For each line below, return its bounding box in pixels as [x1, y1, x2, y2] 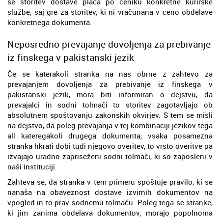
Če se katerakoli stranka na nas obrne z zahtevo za [7, 68, 213, 79]
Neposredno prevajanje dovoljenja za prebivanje [7, 37, 211, 50]
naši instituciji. [7, 161, 57, 171]
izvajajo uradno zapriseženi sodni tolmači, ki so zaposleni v [7, 151, 213, 161]
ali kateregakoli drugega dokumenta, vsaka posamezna [7, 130, 213, 140]
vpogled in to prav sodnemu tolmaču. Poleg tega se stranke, [7, 197, 213, 207]
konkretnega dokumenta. [7, 17, 92, 27]
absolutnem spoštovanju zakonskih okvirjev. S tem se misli [7, 110, 213, 120]
